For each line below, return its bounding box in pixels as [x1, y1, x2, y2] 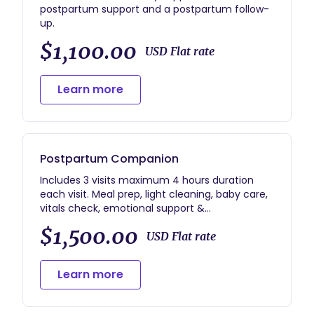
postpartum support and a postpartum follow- [40, 2, 269, 16]
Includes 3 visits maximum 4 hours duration [40, 173, 254, 187]
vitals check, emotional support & [40, 201, 205, 215]
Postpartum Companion [40, 151, 179, 167]
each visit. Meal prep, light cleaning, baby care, [40, 187, 92, 201]
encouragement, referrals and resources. [40, 215, 242, 229]
